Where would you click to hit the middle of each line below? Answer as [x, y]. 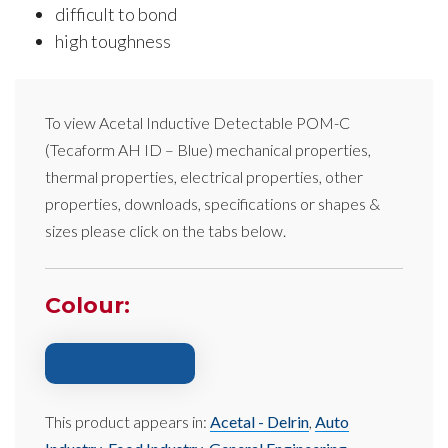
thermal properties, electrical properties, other [204, 176]
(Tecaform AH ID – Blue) [129, 149]
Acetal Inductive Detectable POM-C [224, 122]
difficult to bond [116, 13]
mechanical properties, [292, 149]
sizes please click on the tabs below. [165, 230]
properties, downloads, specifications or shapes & [212, 203]
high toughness [113, 40]
